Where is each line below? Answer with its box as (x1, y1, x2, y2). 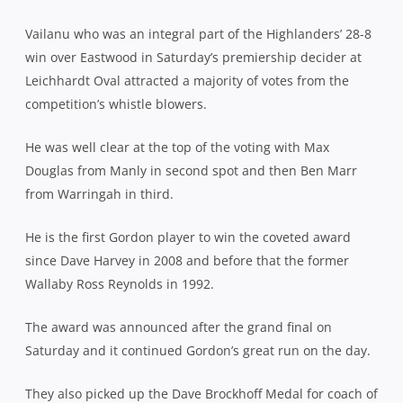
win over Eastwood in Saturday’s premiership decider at (25, 48, 362, 66)
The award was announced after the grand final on (25, 318, 332, 336)
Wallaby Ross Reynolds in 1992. (25, 274, 214, 292)
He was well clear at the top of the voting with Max (25, 138, 329, 156)
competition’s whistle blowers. (25, 94, 207, 112)
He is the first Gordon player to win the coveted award (25, 228, 351, 246)
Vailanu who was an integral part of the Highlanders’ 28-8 (25, 24, 372, 42)
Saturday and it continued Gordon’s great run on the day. (25, 341, 371, 359)
